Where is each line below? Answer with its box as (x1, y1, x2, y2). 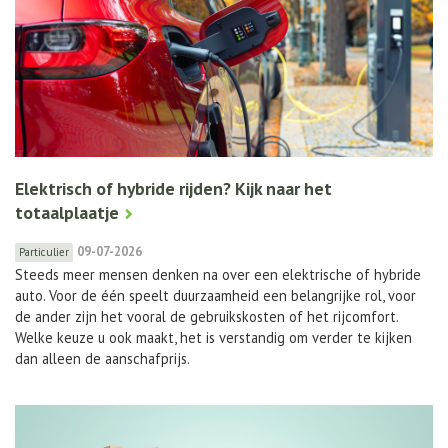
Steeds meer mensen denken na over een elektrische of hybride (15, 264, 421, 284)
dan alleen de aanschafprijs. (15, 348, 190, 368)
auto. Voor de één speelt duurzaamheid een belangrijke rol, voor (15, 285, 416, 305)
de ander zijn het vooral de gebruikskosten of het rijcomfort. (15, 306, 398, 326)
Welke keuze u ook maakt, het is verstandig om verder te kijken (15, 327, 412, 347)
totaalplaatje (15, 200, 119, 224)
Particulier (19, 244, 69, 259)
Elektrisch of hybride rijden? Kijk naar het (15, 176, 332, 200)
